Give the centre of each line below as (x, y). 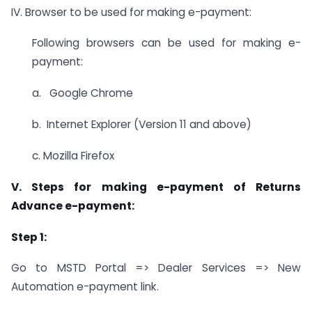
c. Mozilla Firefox (73, 155)
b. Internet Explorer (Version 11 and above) (142, 125)
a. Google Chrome (83, 93)
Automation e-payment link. (85, 287)
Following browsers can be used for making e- (166, 43)
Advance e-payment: (73, 205)
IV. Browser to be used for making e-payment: (131, 12)
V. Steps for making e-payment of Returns (156, 187)
